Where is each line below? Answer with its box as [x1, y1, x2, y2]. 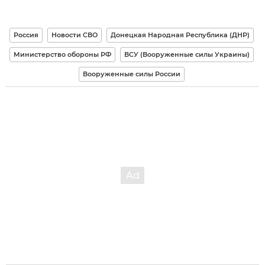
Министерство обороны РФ [14, 50, 111, 59]
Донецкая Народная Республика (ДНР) [111, 31, 250, 40]
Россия [14, 31, 38, 40]
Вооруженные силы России [83, 70, 180, 79]
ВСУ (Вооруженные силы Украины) [124, 50, 250, 59]
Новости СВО [51, 31, 98, 40]
